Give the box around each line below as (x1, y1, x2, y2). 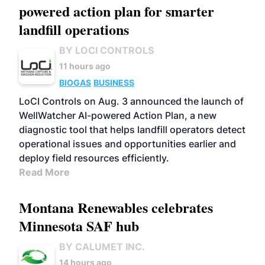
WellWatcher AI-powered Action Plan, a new (19, 109, 216, 121)
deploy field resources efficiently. (19, 152, 169, 164)
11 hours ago (59, 61, 111, 71)
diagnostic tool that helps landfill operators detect (19, 124, 245, 135)
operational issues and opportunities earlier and (19, 138, 236, 150)
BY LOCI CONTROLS (59, 44, 154, 56)
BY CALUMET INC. (59, 241, 145, 253)
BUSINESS (93, 77, 134, 88)
